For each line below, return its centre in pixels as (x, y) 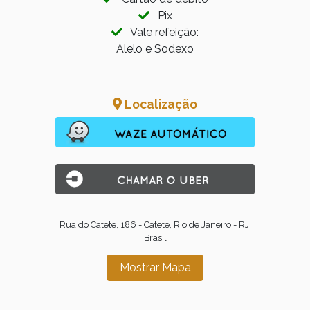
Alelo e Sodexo (155, 48)
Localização (160, 104)
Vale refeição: (161, 32)
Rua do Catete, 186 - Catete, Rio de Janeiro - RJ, (155, 224)
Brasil (155, 237)
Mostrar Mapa (155, 267)
